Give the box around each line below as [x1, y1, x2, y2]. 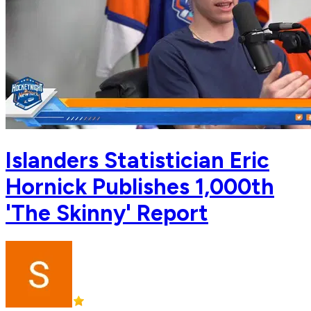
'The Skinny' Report [6, 199, 208, 226]
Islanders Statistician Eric [6, 146, 269, 174]
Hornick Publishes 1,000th [6, 173, 274, 200]
